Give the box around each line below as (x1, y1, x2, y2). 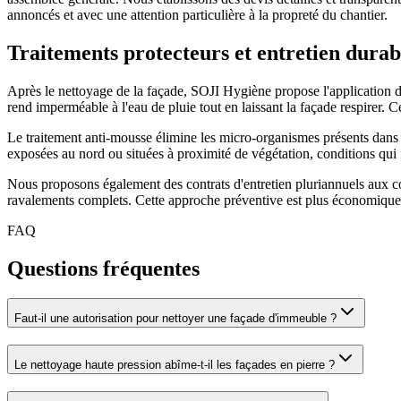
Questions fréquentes (7, 256, 200, 280)
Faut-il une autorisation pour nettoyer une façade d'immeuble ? (14, 311, 337, 326)
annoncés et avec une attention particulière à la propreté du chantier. (7, 6, 388, 22)
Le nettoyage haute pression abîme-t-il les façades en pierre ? (14, 358, 335, 372)
